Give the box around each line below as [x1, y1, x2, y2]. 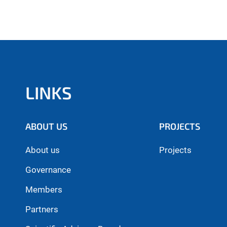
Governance [25, 165, 71, 175]
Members [25, 184, 62, 195]
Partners [25, 204, 58, 215]
